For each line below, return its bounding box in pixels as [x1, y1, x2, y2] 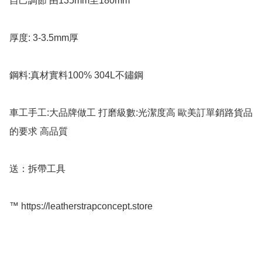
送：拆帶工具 [9, 164, 68, 174]
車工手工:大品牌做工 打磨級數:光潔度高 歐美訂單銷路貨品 [9, 108, 253, 118]
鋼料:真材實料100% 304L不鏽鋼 [9, 70, 146, 81]
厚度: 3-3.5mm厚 [9, 33, 85, 43]
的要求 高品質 [9, 126, 68, 137]
